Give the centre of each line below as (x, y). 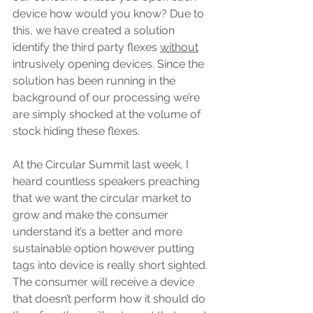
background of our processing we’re (108, 97)
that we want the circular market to (103, 198)
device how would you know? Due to (110, 14)
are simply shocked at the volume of (108, 114)
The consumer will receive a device (105, 282)
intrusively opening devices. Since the (110, 64)
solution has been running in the (95, 81)
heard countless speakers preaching (108, 181)
